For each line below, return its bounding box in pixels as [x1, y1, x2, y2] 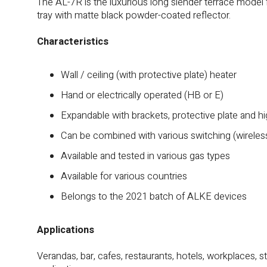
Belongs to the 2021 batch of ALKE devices [61, 190, 247, 204]
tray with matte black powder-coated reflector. [37, 8, 231, 23]
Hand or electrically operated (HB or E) [61, 88, 223, 103]
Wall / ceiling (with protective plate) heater [61, 68, 237, 82]
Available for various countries [61, 169, 187, 184]
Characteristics [37, 35, 108, 49]
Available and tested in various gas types [61, 149, 230, 163]
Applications [37, 223, 94, 237]
